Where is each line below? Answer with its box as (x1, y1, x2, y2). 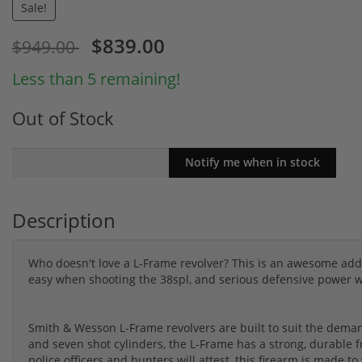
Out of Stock (12, 105, 114, 131)
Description (12, 206, 116, 234)
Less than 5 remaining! (12, 67, 180, 90)
